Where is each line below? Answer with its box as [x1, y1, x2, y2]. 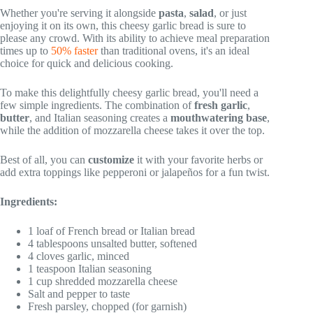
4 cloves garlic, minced [28, 250, 129, 263]
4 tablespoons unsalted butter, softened [28, 238, 197, 250]
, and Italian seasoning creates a [29, 112, 170, 124]
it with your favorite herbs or [134, 154, 263, 166]
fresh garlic [194, 99, 247, 112]
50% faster [51, 45, 98, 57]
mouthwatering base [170, 112, 267, 124]
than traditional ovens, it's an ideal [98, 45, 249, 57]
